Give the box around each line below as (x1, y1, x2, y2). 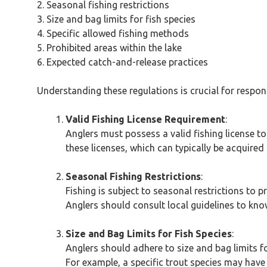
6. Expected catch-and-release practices (37, 56, 208, 67)
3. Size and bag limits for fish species (37, 13, 195, 24)
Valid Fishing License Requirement (66, 113, 225, 125)
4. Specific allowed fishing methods (37, 27, 189, 39)
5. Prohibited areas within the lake (37, 42, 182, 53)
